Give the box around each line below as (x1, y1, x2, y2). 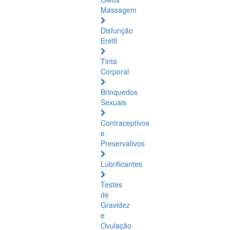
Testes (101, 179, 122, 189)
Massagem (101, 5, 137, 15)
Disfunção (101, 25, 133, 35)
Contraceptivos (101, 118, 149, 128)
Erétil (101, 35, 117, 46)
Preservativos (101, 138, 145, 148)
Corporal (101, 66, 129, 76)
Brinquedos (101, 87, 138, 97)
